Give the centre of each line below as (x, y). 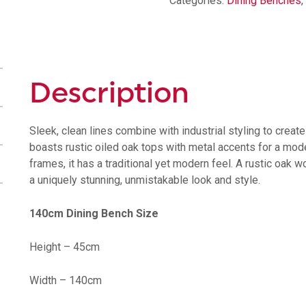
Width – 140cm (66, 281)
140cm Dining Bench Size (94, 214)
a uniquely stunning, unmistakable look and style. (145, 180)
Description (109, 94)
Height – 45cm (65, 247)
